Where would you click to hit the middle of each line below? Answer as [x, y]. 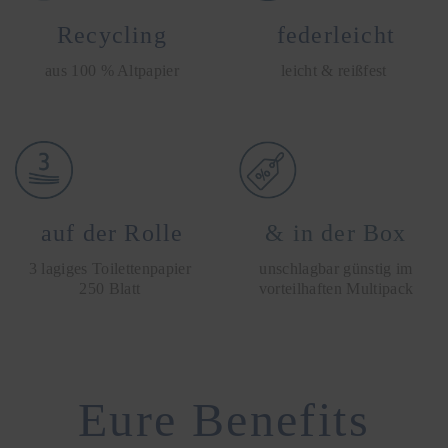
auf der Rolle [112, 232]
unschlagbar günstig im [336, 268]
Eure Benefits [224, 419]
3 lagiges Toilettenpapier [112, 268]
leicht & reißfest [336, 70]
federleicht [336, 34]
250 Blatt [112, 288]
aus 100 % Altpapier [112, 70]
